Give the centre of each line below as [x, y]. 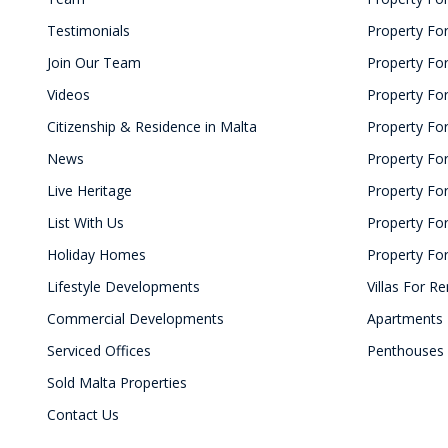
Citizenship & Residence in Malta [152, 127]
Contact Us [83, 415]
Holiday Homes [96, 255]
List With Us [85, 223]
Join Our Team [94, 63]
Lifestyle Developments [123, 287]
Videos [68, 95]
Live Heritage [89, 191]
